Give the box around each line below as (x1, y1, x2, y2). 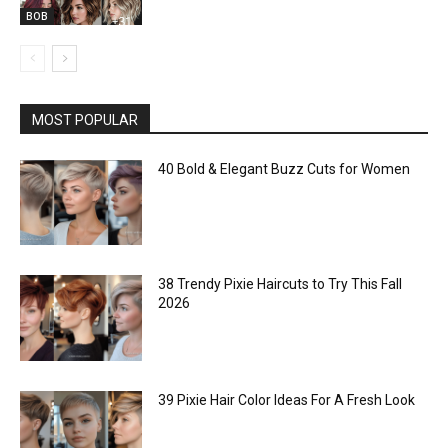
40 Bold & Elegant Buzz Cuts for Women (158, 160, 411, 177)
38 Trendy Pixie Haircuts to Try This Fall (158, 276, 403, 293)
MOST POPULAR (32, 111, 138, 128)
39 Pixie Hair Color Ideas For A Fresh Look (158, 391, 416, 408)
